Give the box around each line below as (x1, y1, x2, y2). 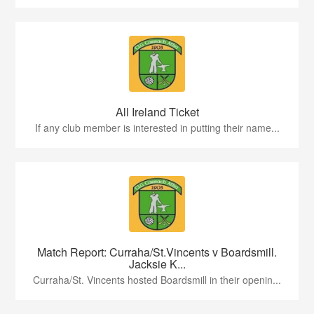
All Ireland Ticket (115, 104, 199, 120)
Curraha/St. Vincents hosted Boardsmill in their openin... (33, 273, 281, 287)
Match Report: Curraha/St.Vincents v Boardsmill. (37, 244, 277, 260)
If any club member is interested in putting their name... (34, 121, 280, 135)
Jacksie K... (128, 256, 186, 272)
